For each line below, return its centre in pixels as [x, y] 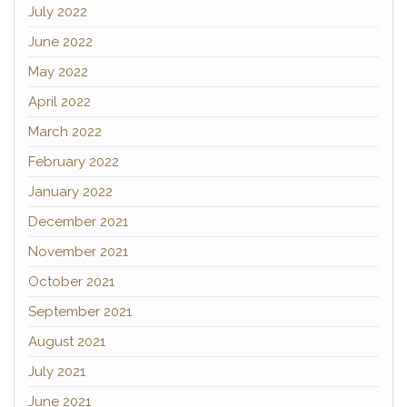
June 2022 [60, 42]
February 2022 [74, 162]
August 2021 [67, 342]
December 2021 [78, 222]
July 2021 [57, 372]
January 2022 [70, 192]
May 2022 [58, 72]
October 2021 [71, 282]
